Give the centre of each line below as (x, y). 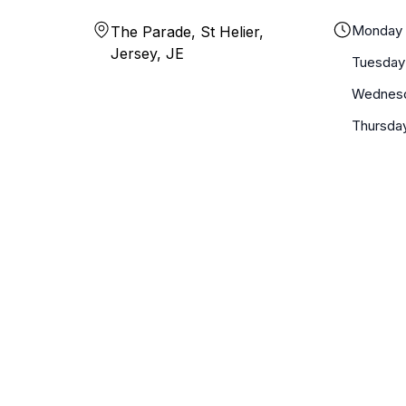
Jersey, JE (147, 53)
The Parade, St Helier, (187, 32)
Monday (377, 30)
